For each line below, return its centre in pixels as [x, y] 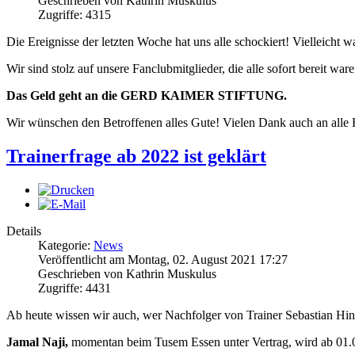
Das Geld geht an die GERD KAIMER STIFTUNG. [147, 96]
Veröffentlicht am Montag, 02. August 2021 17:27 [163, 259]
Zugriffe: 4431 [74, 288]
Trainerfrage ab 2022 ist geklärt [136, 157]
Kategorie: [66, 245]
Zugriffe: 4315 [74, 15]
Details [24, 231]
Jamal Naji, [37, 342]
